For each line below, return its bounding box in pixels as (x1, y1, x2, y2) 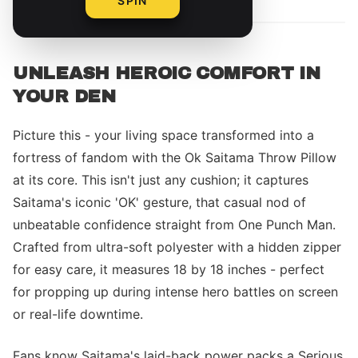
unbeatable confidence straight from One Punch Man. (13, 217, 336, 233)
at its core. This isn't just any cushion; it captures (13, 172, 308, 188)
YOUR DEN (13, 86, 116, 106)
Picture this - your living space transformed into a (13, 127, 314, 143)
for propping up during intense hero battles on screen (13, 284, 338, 300)
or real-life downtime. (13, 306, 143, 322)
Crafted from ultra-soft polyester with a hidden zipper (13, 239, 341, 255)
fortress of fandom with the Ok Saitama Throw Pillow (13, 149, 336, 165)
